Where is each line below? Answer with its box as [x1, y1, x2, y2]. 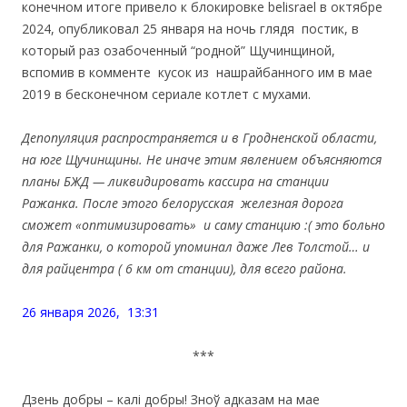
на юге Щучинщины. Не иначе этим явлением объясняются [22, 151, 382, 169]
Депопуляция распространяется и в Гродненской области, [22, 129, 377, 147]
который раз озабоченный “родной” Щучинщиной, [22, 42, 335, 60]
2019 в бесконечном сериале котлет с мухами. [22, 85, 311, 104]
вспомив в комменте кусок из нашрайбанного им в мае [22, 64, 372, 82]
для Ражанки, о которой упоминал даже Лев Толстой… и [22, 238, 370, 256]
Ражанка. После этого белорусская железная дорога [22, 194, 343, 213]
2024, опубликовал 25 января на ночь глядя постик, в [22, 20, 359, 38]
